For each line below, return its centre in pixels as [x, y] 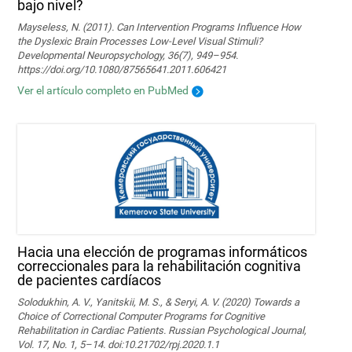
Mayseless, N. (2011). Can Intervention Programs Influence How [159, 27]
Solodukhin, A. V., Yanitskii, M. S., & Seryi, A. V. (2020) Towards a [159, 302]
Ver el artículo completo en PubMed [103, 90]
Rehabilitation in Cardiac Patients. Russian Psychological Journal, [162, 330]
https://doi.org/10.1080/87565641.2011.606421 [122, 69]
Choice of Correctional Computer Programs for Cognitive [141, 316]
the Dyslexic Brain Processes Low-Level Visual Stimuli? [140, 41]
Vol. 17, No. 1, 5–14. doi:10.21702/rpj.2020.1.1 [119, 344]
